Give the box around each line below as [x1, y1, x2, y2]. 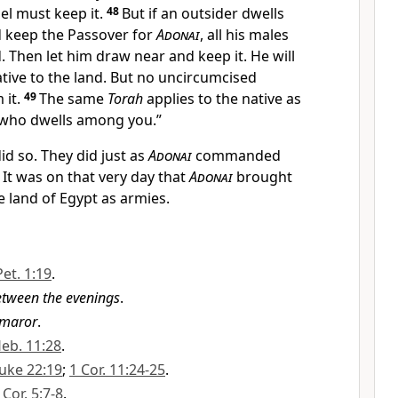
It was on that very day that [3, 167, 189, 187]
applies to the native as [143, 89, 301, 108]
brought [233, 167, 292, 187]
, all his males [200, 25, 289, 44]
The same [39, 89, 107, 108]
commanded [192, 146, 281, 165]
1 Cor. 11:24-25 [69, 360, 165, 379]
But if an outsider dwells [122, 4, 284, 23]
